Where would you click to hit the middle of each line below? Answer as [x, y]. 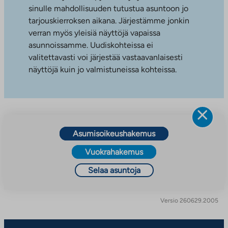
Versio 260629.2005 [190, 200]
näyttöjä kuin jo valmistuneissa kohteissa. [103, 69]
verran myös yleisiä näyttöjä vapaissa [94, 33]
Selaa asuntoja [114, 170]
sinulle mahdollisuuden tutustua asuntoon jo [108, 8]
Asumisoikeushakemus [114, 133]
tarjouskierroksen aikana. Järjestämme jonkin [109, 20]
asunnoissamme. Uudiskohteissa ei [91, 45]
